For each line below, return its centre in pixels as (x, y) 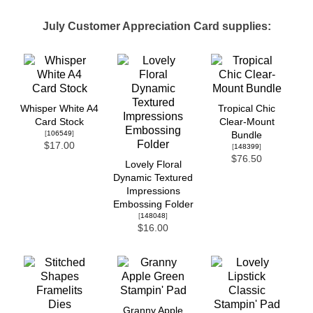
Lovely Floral (153, 164)
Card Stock (59, 122)
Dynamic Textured (153, 177)
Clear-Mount (247, 122)
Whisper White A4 (59, 108)
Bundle (247, 135)
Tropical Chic (247, 108)
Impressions (153, 191)
